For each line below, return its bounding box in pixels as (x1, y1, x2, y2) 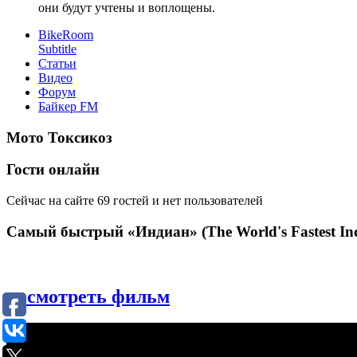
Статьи (38, 57, 76, 70)
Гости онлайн (6, 161, 100, 178)
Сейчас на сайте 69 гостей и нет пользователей (6, 194, 263, 208)
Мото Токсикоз (6, 128, 112, 146)
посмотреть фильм (6, 285, 170, 307)
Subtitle (38, 42, 76, 56)
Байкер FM (38, 100, 98, 113)
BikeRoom (38, 28, 93, 41)
